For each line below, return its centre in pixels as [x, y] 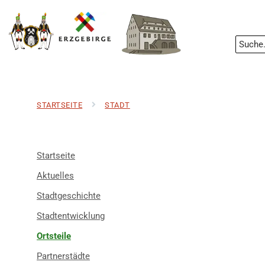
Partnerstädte [63, 256]
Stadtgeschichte [69, 196]
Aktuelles [55, 176]
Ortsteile [54, 236]
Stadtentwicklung [71, 216]
